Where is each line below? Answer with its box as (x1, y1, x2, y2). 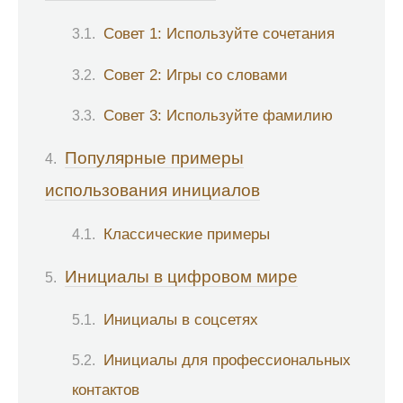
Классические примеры (103, 224, 270, 243)
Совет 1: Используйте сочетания (103, 24, 335, 43)
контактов (72, 381, 139, 399)
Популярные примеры (65, 148, 244, 168)
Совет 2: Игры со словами (103, 65, 288, 84)
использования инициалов (45, 181, 260, 201)
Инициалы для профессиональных (103, 351, 351, 370)
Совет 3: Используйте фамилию (103, 105, 333, 124)
